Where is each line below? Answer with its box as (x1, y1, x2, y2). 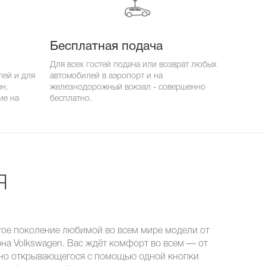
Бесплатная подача (50, 41, 163, 52)
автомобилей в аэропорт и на (50, 72, 163, 80)
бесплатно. (50, 94, 92, 103)
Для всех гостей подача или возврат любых (50, 61, 217, 69)
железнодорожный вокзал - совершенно (50, 83, 205, 91)
